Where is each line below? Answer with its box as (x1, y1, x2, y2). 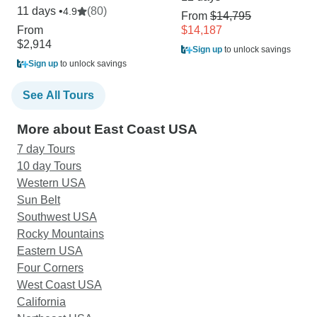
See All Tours (23, 89, 94, 102)
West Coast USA (17, 279, 102, 292)
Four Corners (17, 262, 83, 275)
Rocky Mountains (17, 228, 104, 241)
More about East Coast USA (17, 122, 197, 137)
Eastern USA (17, 245, 83, 258)
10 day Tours (17, 160, 81, 173)
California (17, 296, 66, 309)
